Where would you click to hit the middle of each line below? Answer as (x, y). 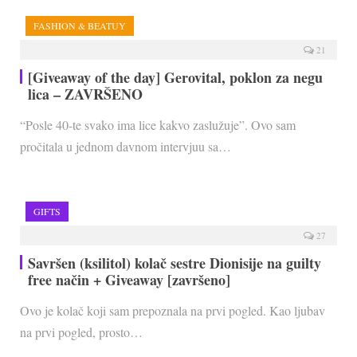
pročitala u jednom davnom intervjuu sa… (126, 147)
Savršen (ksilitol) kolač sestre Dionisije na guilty (175, 263)
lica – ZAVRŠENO (85, 94)
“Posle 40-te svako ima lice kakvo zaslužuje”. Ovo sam (158, 125)
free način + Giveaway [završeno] (129, 280)
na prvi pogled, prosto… (81, 332)
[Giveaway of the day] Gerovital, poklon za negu (175, 78)
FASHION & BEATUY (80, 26)
